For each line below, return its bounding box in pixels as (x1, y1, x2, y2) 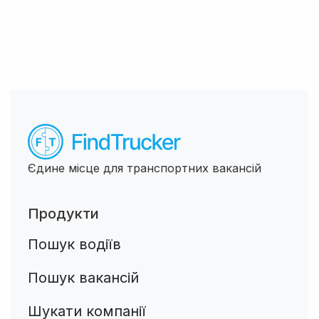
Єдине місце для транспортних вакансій (28, 160, 261, 175)
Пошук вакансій (28, 268, 139, 286)
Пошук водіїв (28, 235, 121, 253)
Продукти (28, 204, 99, 222)
